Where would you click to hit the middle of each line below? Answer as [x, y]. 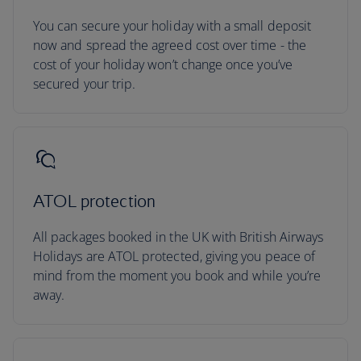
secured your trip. [85, 84]
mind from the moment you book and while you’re [177, 276]
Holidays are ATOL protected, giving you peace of [174, 256]
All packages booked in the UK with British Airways [178, 237]
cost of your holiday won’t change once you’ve [163, 64]
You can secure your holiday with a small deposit [172, 26]
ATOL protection [95, 201]
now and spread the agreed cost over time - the [170, 45]
